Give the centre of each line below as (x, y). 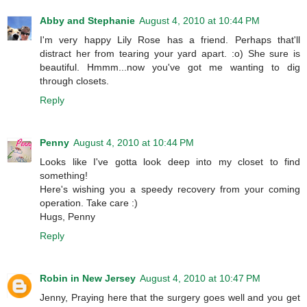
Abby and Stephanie (87, 21)
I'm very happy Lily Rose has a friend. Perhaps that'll (170, 40)
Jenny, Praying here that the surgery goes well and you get (170, 298)
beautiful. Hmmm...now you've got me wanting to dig (170, 67)
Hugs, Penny (67, 217)
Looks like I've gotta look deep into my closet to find (170, 162)
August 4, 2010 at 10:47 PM (200, 279)
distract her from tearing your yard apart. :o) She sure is (170, 54)
